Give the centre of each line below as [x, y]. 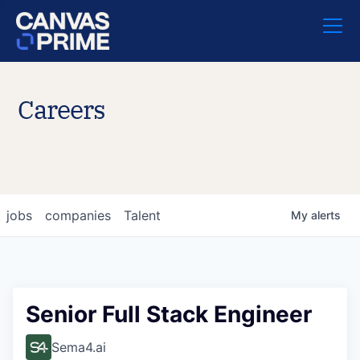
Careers [61, 109]
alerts [326, 215]
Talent [142, 215]
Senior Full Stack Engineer [169, 314]
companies [78, 215]
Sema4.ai [79, 347]
